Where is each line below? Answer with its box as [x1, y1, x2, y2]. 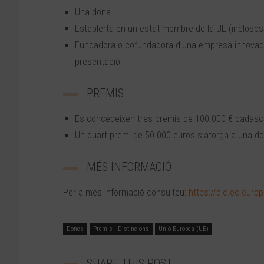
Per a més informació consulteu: [63, 187, 189, 199]
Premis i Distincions [93, 225, 149, 233]
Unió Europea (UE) [159, 225, 209, 233]
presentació [75, 56, 120, 68]
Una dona [75, 6, 111, 18]
